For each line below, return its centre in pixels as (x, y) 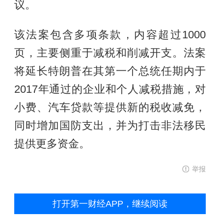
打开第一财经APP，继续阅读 (110, 204)
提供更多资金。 (52, 144)
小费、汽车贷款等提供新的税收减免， (110, 108)
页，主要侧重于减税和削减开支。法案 (110, 53)
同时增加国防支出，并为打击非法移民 (110, 126)
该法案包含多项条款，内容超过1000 (110, 35)
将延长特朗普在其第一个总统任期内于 (110, 71)
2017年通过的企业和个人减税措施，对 (110, 90)
